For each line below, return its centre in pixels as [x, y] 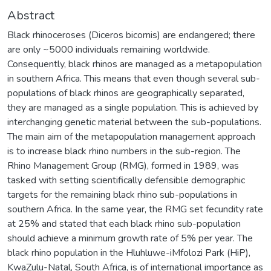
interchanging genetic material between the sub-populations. [134, 122]
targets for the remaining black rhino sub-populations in [122, 194]
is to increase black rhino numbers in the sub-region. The [124, 151]
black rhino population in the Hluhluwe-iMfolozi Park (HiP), [129, 253]
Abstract [31, 15]
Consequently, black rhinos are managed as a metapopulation [135, 64]
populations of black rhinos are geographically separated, [126, 93]
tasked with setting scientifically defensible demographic [126, 180]
